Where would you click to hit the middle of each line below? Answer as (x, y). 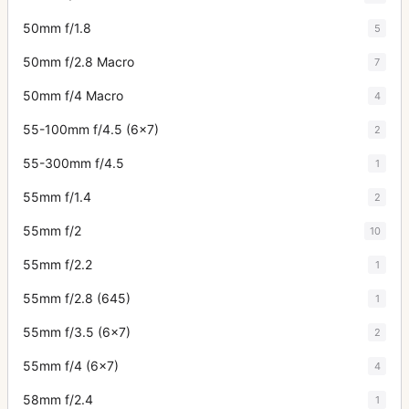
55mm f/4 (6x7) (71, 366)
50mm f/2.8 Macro (79, 62)
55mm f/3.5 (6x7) (77, 332)
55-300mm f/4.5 (73, 163)
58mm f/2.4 (58, 399)
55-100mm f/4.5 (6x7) (91, 129)
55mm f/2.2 (58, 264)
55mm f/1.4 (57, 197)
